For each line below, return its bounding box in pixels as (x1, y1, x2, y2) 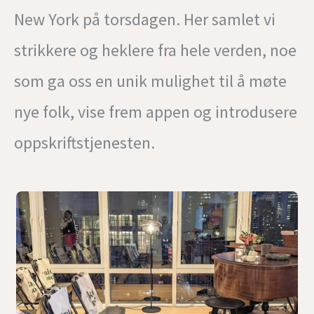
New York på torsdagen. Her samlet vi (14, 8, 275, 30)
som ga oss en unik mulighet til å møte (14, 69, 287, 92)
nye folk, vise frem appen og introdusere (14, 100, 297, 123)
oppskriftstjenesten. (14, 131, 155, 153)
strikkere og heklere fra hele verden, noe (14, 39, 296, 61)
